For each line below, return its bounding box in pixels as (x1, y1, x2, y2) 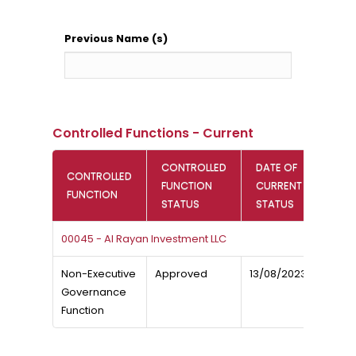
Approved (154, 266, 207, 281)
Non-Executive (60, 266, 136, 281)
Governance (60, 284, 126, 300)
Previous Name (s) (64, 31, 168, 46)
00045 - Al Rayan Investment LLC (60, 231, 226, 246)
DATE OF (255, 160, 297, 175)
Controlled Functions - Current (52, 124, 253, 142)
